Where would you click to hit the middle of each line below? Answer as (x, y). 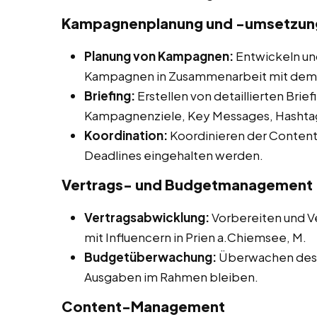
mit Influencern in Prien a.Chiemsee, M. (195, 237)
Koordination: (126, 136)
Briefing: (110, 96)
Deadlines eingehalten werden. (174, 155)
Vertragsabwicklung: (147, 218)
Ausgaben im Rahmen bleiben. (171, 277)
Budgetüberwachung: (150, 257)
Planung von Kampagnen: (159, 56)
